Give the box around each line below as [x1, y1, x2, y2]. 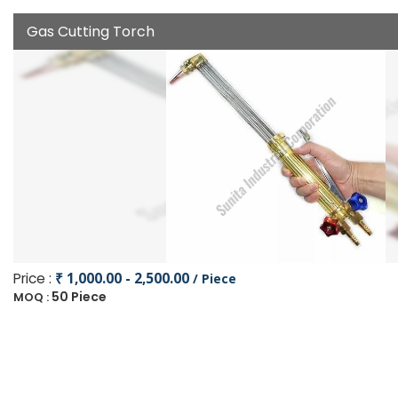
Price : [13, 269, 55, 288]
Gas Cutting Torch [27, 21, 155, 42]
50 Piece [52, 288, 107, 306]
